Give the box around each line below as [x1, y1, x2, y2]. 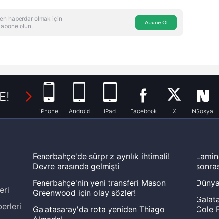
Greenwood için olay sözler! [33, 187, 136, 197]
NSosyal [191, 107, 215, 115]
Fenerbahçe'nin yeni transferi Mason [33, 177, 166, 188]
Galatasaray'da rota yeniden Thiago [33, 204, 165, 214]
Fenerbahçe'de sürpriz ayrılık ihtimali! [33, 151, 170, 161]
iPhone [39, 107, 58, 115]
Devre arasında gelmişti [33, 161, 120, 171]
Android [68, 107, 90, 115]
